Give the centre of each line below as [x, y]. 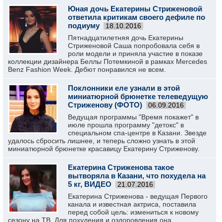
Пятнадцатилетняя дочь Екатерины [126, 38]
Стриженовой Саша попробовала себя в [134, 46]
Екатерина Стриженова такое [121, 167]
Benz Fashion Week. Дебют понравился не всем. [87, 69]
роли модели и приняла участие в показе [135, 54]
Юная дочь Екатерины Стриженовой [135, 9]
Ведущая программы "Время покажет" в [133, 117]
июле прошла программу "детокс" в [126, 125]
